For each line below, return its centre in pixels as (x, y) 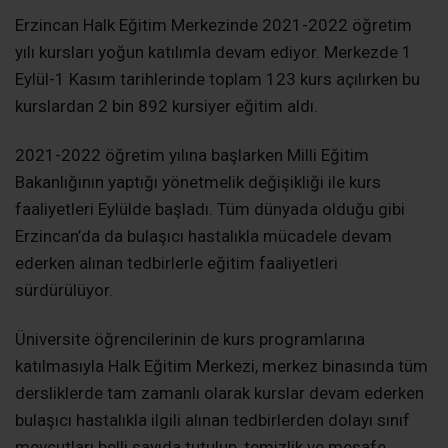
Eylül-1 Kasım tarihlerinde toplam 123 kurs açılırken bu (217, 79)
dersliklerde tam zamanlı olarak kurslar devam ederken (219, 393)
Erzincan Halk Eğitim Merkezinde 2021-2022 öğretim (213, 25)
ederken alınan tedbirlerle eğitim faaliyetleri (176, 263)
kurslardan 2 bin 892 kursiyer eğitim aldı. (166, 106)
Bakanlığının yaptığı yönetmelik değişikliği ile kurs (198, 182)
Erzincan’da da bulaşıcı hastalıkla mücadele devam (203, 236)
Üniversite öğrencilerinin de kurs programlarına (190, 339)
